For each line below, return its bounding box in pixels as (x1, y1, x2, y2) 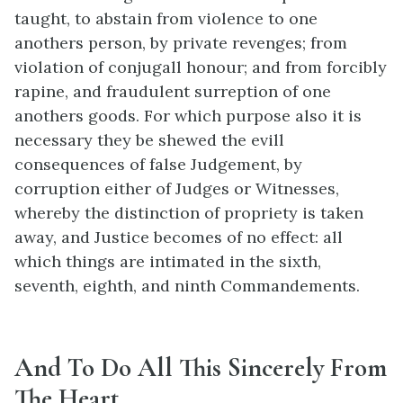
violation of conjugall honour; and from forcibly (14, 56, 387, 77)
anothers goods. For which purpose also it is (14, 104, 362, 126)
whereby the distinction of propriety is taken (14, 201, 363, 223)
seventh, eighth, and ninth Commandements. (14, 274, 360, 296)
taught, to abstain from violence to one (14, 7, 318, 29)
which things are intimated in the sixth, (14, 250, 321, 272)
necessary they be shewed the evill (14, 129, 284, 150)
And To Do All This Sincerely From (14, 352, 387, 384)
